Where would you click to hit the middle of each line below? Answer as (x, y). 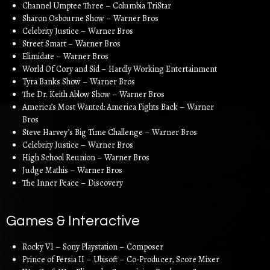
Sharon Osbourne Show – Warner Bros (90, 18)
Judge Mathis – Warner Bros (72, 170)
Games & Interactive (73, 221)
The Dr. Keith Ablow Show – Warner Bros (93, 94)
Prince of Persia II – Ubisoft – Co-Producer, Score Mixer (121, 259)
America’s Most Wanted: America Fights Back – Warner (118, 107)
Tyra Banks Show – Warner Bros (79, 82)
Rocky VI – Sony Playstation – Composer (93, 247)
